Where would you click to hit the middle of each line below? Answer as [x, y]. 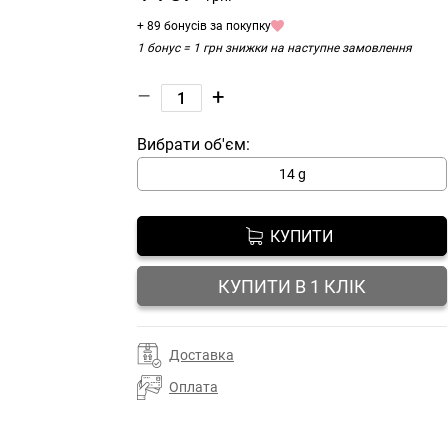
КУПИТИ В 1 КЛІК [292, 286]
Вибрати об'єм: [193, 144]
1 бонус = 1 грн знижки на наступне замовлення [274, 48]
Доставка [201, 355]
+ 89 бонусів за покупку [204, 26]
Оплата [193, 387]
